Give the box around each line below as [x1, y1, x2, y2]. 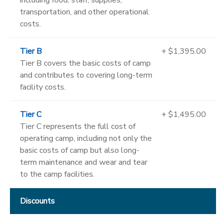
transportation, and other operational [20, 6, 149, 17]
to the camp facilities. [20, 168, 95, 180]
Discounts [20, 195, 55, 207]
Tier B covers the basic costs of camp [20, 57, 151, 69]
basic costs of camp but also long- [20, 144, 139, 156]
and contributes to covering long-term [20, 69, 152, 81]
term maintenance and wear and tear [20, 156, 147, 168]
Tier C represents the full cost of [20, 120, 135, 132]
